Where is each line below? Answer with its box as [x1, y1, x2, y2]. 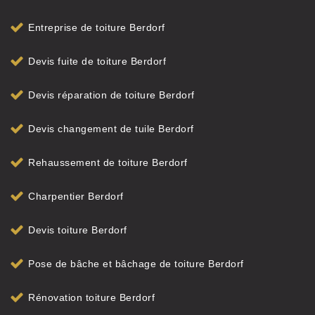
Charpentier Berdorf [28, 191, 124, 202]
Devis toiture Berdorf [28, 224, 127, 236]
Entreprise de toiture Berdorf [28, 22, 165, 33]
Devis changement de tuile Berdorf [28, 123, 194, 134]
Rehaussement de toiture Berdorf [28, 157, 188, 168]
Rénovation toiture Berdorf [28, 292, 155, 303]
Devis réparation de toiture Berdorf [28, 89, 195, 101]
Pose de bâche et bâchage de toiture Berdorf [28, 258, 244, 269]
